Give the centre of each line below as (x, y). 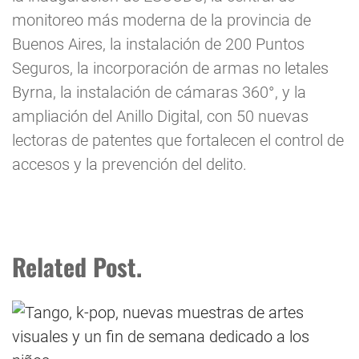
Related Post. (77, 267)
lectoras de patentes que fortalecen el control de (178, 141)
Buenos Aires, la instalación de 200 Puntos (158, 44)
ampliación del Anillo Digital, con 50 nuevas (160, 117)
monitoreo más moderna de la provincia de (161, 20)
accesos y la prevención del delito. (129, 165)
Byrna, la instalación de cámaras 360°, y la (159, 93)
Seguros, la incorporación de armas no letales (170, 69)
